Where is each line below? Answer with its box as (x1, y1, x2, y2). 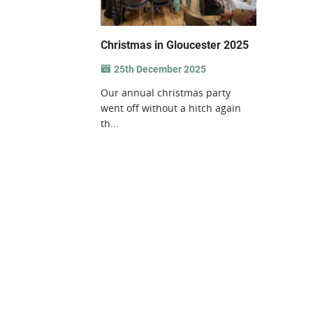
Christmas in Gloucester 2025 (101, 38, 249, 52)
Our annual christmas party (101, 86, 231, 100)
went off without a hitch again (101, 101, 242, 115)
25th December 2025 (114, 64, 207, 75)
